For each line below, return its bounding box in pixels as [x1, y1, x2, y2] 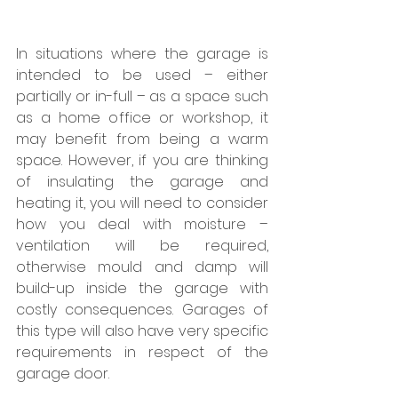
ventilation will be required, [16, 235, 268, 256]
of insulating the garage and [16, 171, 268, 192]
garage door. [16, 362, 109, 384]
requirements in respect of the [16, 341, 268, 362]
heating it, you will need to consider [16, 192, 268, 213]
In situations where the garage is [16, 43, 268, 64]
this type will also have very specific [16, 320, 268, 341]
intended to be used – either [16, 64, 268, 85]
